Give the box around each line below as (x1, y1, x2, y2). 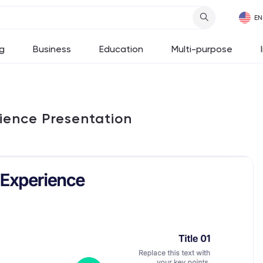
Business (33, 43, 71, 55)
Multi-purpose (171, 43, 232, 55)
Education (99, 43, 143, 55)
